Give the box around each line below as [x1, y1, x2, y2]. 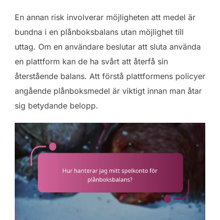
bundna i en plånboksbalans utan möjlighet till [15, 27, 184, 37]
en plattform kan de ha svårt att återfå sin [15, 56, 168, 66]
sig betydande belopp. [15, 100, 98, 110]
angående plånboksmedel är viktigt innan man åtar [15, 85, 202, 96]
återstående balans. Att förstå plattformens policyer [15, 71, 205, 81]
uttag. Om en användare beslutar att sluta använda [15, 41, 201, 52]
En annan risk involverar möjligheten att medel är [15, 12, 195, 22]
